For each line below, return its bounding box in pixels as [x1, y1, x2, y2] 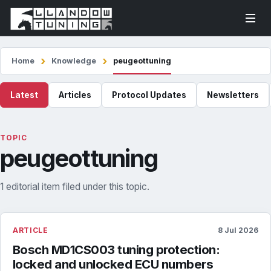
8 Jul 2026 [218, 226, 258, 235]
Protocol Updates [112, 90, 186, 100]
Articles [59, 90, 91, 100]
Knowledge [51, 56, 96, 65]
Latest [10, 90, 38, 100]
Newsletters [207, 90, 259, 100]
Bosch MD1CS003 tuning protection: [13, 242, 220, 257]
